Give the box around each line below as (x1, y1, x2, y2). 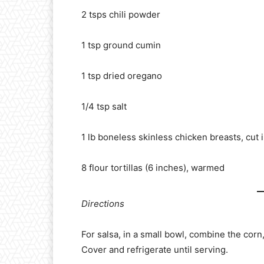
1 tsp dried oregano (81, 70, 162, 81)
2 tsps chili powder (81, 8, 160, 20)
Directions (81, 198, 124, 210)
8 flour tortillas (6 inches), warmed (81, 161, 225, 173)
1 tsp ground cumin (81, 39, 161, 51)
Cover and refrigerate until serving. (81, 244, 228, 256)
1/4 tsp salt (81, 100, 127, 112)
